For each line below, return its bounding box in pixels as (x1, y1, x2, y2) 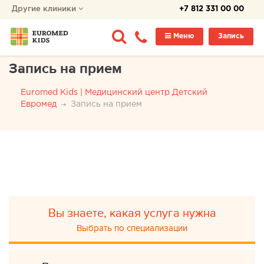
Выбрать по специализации (77, 223, 187, 233)
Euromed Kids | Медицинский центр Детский (21, 89, 207, 96)
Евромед (21, 101, 57, 108)
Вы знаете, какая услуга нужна (48, 206, 216, 220)
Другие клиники (12, 6, 78, 12)
